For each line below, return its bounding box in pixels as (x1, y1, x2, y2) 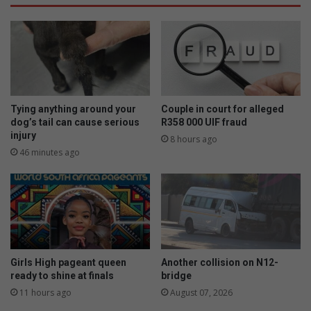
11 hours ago (19, 287, 72, 299)
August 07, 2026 (170, 287, 233, 299)
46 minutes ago (19, 146, 80, 159)
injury (10, 130, 36, 142)
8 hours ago (170, 133, 217, 146)
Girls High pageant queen (10, 257, 126, 269)
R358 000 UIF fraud (161, 117, 247, 128)
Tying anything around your (10, 103, 136, 115)
